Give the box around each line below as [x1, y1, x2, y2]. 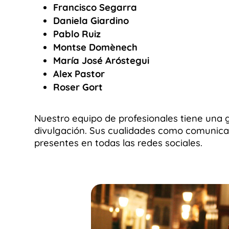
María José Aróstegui [53, 54, 149, 66]
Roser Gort [53, 81, 103, 93]
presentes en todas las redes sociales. [34, 137, 203, 149]
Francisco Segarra [53, 1, 137, 13]
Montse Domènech [53, 41, 138, 53]
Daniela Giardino [53, 14, 129, 27]
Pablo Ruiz [53, 28, 101, 40]
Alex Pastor [53, 67, 105, 80]
